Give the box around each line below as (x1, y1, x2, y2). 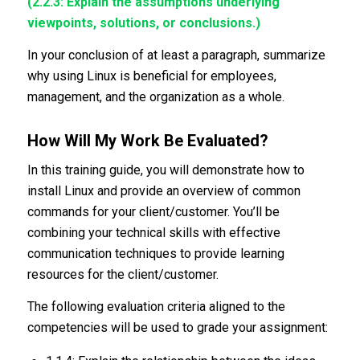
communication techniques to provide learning (27, 246, 284, 262)
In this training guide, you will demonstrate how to (27, 162, 305, 178)
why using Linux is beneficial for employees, (27, 67, 276, 84)
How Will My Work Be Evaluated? (27, 130, 268, 150)
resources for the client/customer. (27, 267, 219, 283)
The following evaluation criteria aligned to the (27, 298, 285, 314)
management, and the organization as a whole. (27, 88, 284, 104)
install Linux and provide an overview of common (27, 183, 301, 199)
